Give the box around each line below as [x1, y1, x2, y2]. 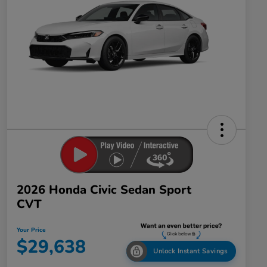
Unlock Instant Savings [153, 247, 227, 256]
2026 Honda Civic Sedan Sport [17, 182, 191, 198]
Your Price [17, 226, 45, 235]
